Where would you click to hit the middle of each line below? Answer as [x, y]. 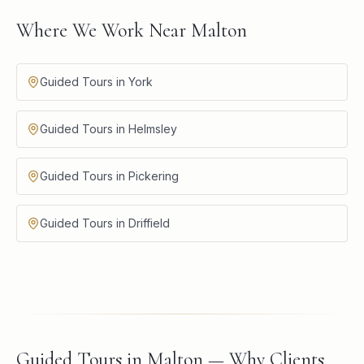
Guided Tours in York [96, 81]
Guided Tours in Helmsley [108, 128]
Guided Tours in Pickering [109, 175]
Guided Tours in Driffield [105, 223]
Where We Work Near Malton [132, 30]
